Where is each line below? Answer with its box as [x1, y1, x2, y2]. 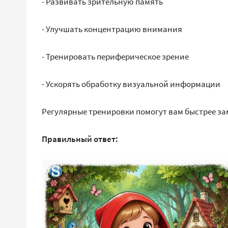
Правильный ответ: [42, 133, 118, 145]
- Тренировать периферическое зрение [42, 51, 189, 63]
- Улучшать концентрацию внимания [42, 23, 182, 35]
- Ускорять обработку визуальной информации [42, 78, 220, 90]
